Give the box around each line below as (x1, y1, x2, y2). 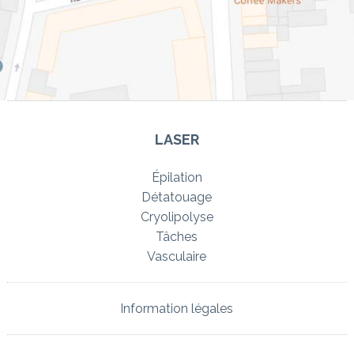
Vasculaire (147, 248, 207, 264)
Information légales (120, 300, 234, 316)
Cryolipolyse (140, 209, 213, 224)
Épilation (151, 169, 202, 185)
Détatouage (141, 189, 213, 205)
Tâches (156, 228, 198, 244)
